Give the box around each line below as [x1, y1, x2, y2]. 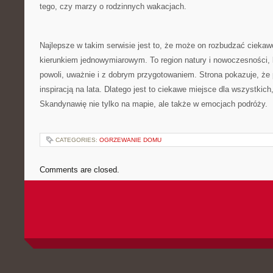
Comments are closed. [40, 165, 119, 174]
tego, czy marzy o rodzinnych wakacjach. [40, 2, 186, 11]
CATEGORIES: [55, 136, 99, 143]
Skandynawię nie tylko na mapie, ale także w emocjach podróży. [40, 99, 268, 108]
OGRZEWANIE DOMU [99, 136, 161, 143]
